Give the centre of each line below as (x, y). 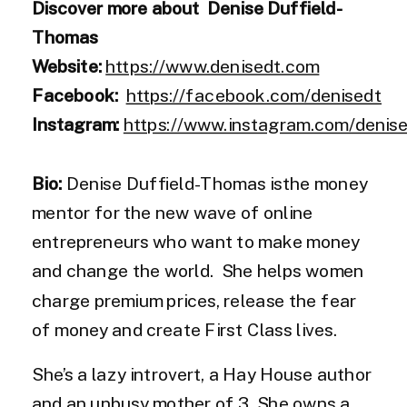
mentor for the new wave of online (173, 212)
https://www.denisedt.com (213, 66)
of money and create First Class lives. (189, 329)
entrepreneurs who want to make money (196, 241)
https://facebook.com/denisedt (253, 95)
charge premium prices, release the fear (194, 300)
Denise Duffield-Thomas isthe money (217, 183)
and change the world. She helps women (198, 271)
